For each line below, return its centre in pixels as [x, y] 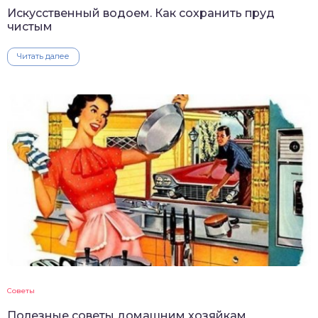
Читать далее [43, 56]
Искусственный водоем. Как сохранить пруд [141, 13]
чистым [30, 27]
